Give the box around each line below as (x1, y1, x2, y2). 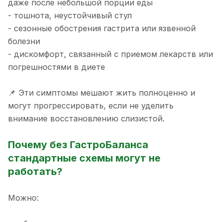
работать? (8, 165, 62, 177)
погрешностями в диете (8, 62, 105, 72)
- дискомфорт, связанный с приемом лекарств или (8, 49, 213, 59)
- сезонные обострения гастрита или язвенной (8, 23, 196, 34)
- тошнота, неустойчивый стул (8, 10, 132, 21)
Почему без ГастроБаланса (8, 138, 148, 151)
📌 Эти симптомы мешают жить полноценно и (8, 88, 195, 98)
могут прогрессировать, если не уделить (8, 101, 173, 111)
